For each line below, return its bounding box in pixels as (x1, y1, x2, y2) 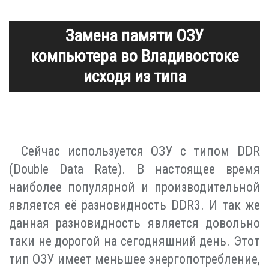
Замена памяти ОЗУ (65, 25, 204, 46)
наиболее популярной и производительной (9, 179, 260, 195)
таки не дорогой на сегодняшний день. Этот (9, 233, 260, 249)
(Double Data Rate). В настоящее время (9, 161, 260, 177)
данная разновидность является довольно (9, 215, 260, 231)
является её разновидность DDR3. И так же (9, 197, 260, 213)
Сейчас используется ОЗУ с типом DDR (21, 143, 260, 159)
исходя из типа (83, 66, 186, 86)
